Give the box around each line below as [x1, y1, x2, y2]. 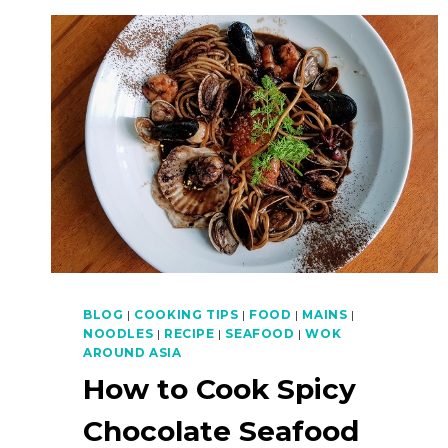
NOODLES [83, 325, 154, 341]
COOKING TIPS [134, 306, 239, 322]
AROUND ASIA [83, 344, 182, 360]
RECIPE [163, 325, 215, 341]
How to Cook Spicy [83, 371, 356, 406]
